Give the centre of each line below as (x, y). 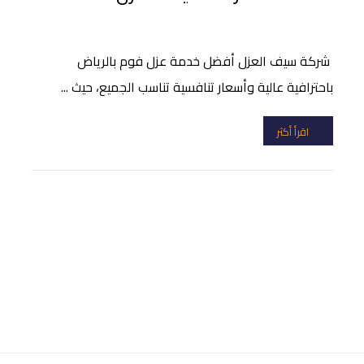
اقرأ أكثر (292, 131)
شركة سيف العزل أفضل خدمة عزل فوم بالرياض (205, 61)
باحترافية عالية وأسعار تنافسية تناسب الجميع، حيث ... (197, 87)
